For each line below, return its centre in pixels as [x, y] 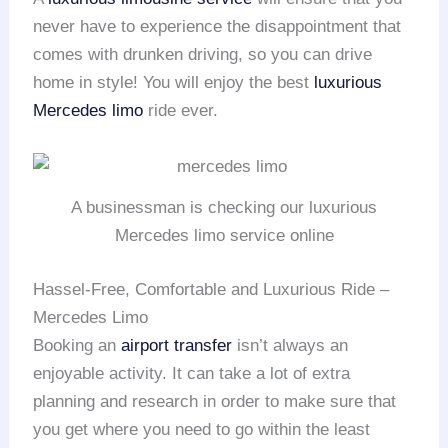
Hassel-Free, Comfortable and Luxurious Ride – [211, 289]
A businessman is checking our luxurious [224, 208]
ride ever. [181, 111]
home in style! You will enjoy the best [174, 83]
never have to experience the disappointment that [217, 27]
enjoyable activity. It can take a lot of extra [192, 373]
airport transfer [177, 345]
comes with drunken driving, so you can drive [203, 55]
